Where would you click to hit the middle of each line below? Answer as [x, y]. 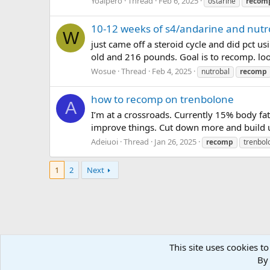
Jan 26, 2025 [175, 141]
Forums [63, 256]
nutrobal [215, 71]
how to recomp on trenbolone [162, 99]
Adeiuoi [105, 141]
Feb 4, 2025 [172, 71]
